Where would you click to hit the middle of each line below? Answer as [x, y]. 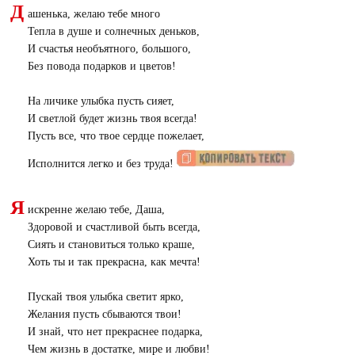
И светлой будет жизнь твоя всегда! [112, 118]
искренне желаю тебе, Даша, [96, 209]
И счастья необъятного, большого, [109, 48]
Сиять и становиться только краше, [111, 244]
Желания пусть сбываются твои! [104, 314]
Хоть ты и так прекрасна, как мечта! [114, 261]
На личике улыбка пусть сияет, [101, 101]
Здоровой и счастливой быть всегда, [114, 227]
